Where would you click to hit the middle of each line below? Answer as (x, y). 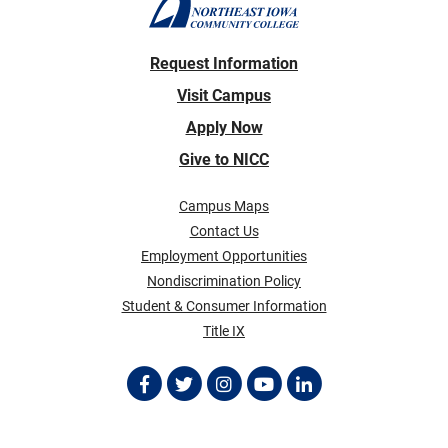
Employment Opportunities (224, 255)
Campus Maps (224, 205)
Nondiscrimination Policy (224, 280)
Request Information (224, 63)
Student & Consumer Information (224, 305)
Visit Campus (224, 95)
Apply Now (224, 127)
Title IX (224, 330)
